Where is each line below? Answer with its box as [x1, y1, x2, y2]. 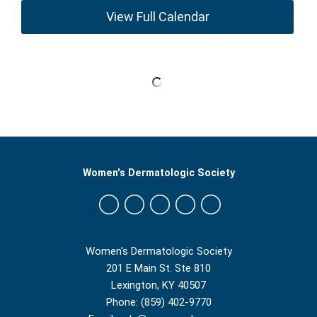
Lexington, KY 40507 [111, 279, 206, 292]
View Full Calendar [105, 9, 209, 24]
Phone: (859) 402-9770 [105, 296, 212, 309]
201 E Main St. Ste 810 [106, 262, 211, 275]
